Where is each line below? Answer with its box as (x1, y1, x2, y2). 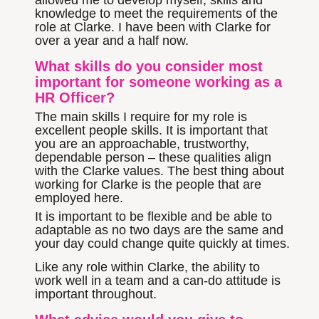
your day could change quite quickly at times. (35, 236, 291, 251)
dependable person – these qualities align (35, 150, 272, 164)
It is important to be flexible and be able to (35, 209, 273, 224)
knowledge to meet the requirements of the (35, 6, 278, 21)
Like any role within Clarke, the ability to (35, 260, 261, 275)
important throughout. (35, 287, 157, 302)
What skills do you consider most (35, 58, 263, 74)
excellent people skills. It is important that (35, 122, 268, 137)
